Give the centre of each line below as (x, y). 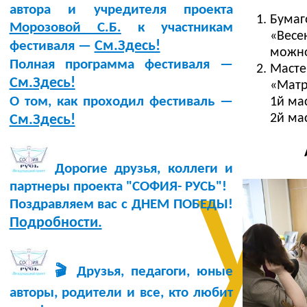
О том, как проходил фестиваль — (121, 102)
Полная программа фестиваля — (121, 65)
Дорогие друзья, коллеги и (140, 169)
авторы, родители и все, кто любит (121, 293)
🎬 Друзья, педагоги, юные (140, 272)
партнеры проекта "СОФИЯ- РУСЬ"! (118, 187)
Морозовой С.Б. (65, 28)
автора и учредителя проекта (121, 10)
